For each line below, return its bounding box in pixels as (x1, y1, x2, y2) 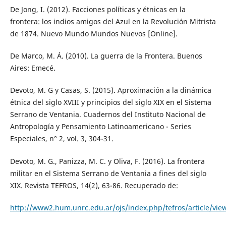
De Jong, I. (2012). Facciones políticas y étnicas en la (10, 5, 186, 15)
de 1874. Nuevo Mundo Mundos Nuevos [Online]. (10, 29, 178, 39)
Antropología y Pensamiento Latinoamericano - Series (10, 122, 191, 132)
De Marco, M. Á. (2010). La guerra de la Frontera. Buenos (10, 51, 202, 61)
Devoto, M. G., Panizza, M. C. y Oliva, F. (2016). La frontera (10, 156, 205, 166)
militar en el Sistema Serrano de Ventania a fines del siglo (10, 168, 206, 178)
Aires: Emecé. (10, 63, 55, 73)
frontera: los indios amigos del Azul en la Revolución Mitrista (10, 17, 216, 27)
